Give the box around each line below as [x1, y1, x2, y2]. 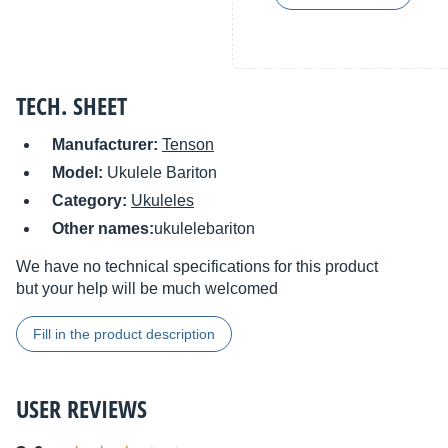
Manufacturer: [52, 136, 162, 154]
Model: [52, 164, 107, 182]
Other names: [52, 220, 154, 238]
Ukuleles [131, 192, 194, 210]
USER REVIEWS [16, 392, 147, 426]
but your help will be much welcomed [16, 280, 278, 298]
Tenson [162, 136, 214, 154]
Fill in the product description [33, 326, 215, 343]
